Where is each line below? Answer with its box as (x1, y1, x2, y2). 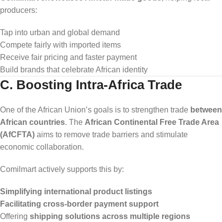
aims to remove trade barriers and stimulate (35, 130, 188, 139)
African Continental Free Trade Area (85, 117, 219, 126)
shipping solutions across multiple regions (30, 212, 190, 221)
